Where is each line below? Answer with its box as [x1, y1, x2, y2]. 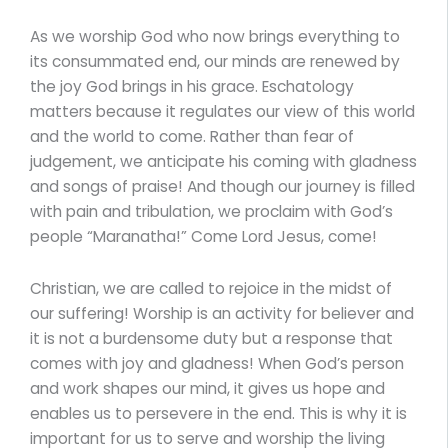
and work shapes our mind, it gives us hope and [30, 377, 385, 399]
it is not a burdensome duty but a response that [30, 327, 393, 349]
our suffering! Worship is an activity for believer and [30, 302, 414, 324]
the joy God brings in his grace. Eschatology [30, 75, 354, 97]
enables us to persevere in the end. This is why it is [30, 402, 407, 424]
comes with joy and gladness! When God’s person [30, 352, 404, 374]
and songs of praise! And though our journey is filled [30, 175, 415, 197]
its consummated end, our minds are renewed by [30, 50, 400, 72]
